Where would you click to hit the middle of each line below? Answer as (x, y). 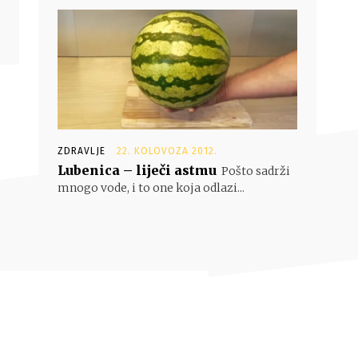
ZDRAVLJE (82, 151)
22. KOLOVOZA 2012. (167, 151)
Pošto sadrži (256, 171)
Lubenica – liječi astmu (137, 170)
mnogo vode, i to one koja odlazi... (151, 188)
